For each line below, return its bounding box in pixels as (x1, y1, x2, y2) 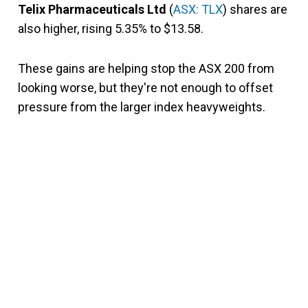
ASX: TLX (173, 1, 223, 16)
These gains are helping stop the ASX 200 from (18, 60, 274, 76)
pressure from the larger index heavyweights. (18, 99, 265, 114)
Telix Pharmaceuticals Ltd (18, 1, 166, 16)
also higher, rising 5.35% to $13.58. (18, 21, 203, 36)
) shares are (223, 1, 287, 16)
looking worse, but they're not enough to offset (18, 80, 273, 95)
